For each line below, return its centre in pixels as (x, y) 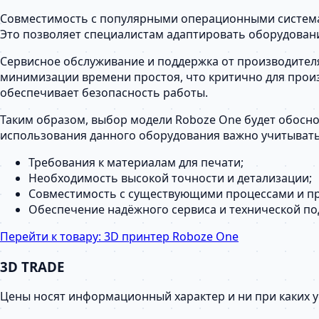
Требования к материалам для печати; (136, 162)
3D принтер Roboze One (171, 236)
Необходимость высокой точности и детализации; (170, 178)
